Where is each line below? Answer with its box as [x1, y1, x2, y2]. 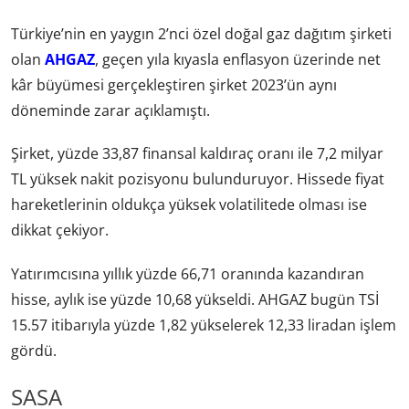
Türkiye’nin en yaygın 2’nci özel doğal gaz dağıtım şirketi [11, 24, 392, 45]
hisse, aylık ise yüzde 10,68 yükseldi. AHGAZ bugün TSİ [11, 288, 379, 309]
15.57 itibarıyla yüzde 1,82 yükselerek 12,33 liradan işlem [11, 314, 396, 335]
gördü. [11, 340, 57, 361]
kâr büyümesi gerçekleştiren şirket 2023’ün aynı [11, 75, 337, 96]
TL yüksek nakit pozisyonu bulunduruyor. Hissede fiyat [11, 169, 384, 190]
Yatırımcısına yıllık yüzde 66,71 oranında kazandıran [11, 263, 364, 284]
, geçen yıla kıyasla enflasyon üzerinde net [95, 49, 381, 70]
